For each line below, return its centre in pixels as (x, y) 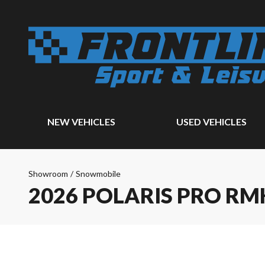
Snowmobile (98, 174)
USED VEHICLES (212, 122)
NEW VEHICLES (81, 122)
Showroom (48, 174)
